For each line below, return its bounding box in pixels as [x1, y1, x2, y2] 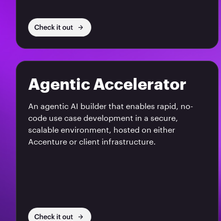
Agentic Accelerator [28, 77, 186, 93]
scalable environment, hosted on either [28, 126, 175, 134]
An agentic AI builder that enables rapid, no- [28, 103, 193, 110]
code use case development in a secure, [28, 114, 178, 122]
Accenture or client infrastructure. [28, 138, 156, 146]
